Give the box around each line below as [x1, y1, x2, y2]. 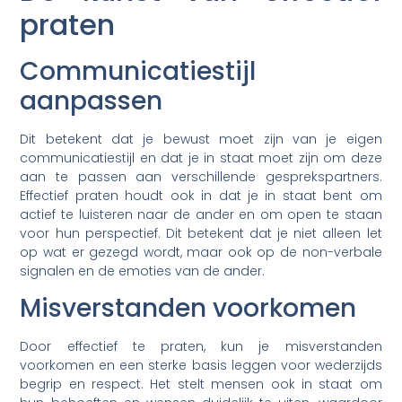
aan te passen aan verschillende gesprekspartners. [20, 167, 382, 186]
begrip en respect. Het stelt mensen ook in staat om [20, 374, 382, 393]
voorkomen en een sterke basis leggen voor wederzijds [20, 355, 382, 374]
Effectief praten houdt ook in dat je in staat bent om [20, 186, 382, 205]
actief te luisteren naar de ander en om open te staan [20, 205, 382, 223]
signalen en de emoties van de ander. [20, 261, 266, 280]
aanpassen [20, 83, 163, 118]
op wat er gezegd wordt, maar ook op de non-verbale [20, 242, 382, 261]
